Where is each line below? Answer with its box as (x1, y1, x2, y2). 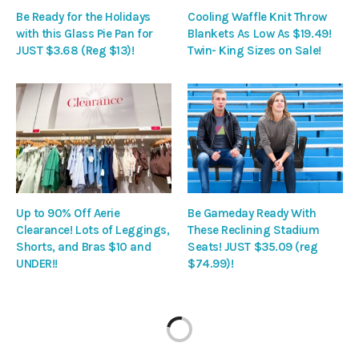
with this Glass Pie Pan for (16, 26, 153, 42)
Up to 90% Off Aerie (16, 205, 120, 220)
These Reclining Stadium (188, 222, 320, 237)
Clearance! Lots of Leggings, (16, 222, 170, 237)
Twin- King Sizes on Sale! (188, 43, 321, 58)
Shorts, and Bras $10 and (16, 239, 151, 254)
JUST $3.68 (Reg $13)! (16, 43, 135, 58)
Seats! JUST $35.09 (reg (188, 239, 318, 254)
